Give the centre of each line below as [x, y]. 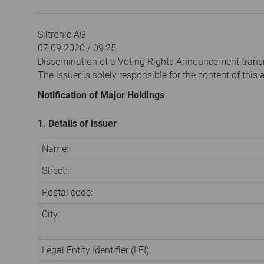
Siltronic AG [62, 35]
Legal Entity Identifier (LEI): [96, 250]
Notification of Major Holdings [101, 95]
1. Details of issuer [77, 123]
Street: [55, 170]
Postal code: [67, 192]
